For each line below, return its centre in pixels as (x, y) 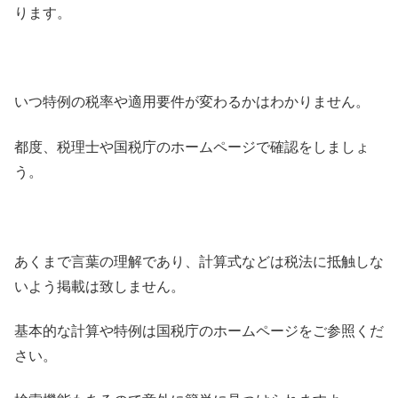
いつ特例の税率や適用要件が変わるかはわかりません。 (192, 102)
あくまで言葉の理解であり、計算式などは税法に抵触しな (199, 261)
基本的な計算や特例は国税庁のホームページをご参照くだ (199, 331)
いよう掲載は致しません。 (99, 286)
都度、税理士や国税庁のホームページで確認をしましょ (192, 147)
